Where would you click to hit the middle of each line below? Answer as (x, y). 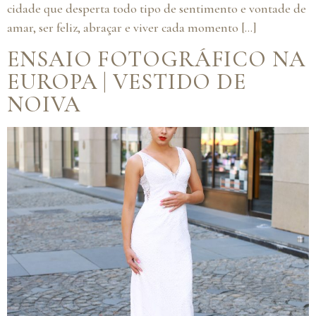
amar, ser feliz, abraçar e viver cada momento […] (132, 28)
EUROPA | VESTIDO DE (127, 81)
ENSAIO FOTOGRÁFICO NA (157, 59)
